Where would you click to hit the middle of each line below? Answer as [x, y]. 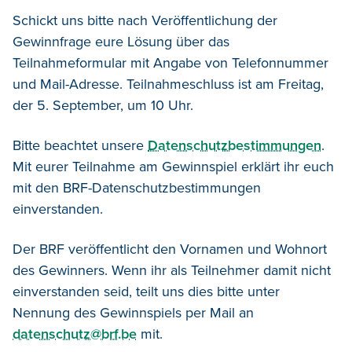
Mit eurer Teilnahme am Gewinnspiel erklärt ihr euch [173, 166]
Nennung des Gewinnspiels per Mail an [133, 312]
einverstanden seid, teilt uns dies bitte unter [146, 291]
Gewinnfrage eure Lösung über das [121, 41]
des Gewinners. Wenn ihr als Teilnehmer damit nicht [172, 270]
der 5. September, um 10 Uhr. [103, 105]
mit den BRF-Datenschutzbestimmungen [137, 187]
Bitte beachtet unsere [80, 145]
